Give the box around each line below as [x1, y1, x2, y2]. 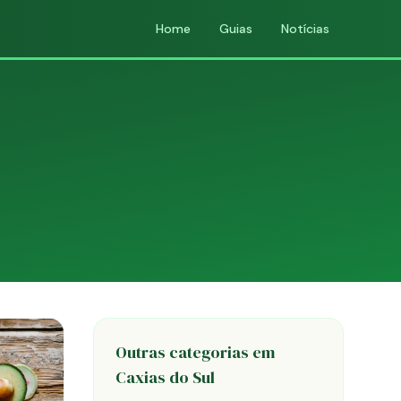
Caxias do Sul [115, 366, 215, 388]
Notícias [281, 21, 329, 37]
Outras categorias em [115, 341, 275, 363]
